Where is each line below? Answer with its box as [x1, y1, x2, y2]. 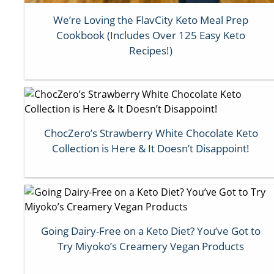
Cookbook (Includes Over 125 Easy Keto [56, 28, 246, 42]
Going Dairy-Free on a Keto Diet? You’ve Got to [41, 223, 261, 238]
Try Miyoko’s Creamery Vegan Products [57, 239, 245, 253]
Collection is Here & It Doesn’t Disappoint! [52, 141, 250, 155]
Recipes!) [129, 43, 173, 57]
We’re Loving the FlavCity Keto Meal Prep [53, 12, 249, 27]
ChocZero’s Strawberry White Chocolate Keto [43, 125, 258, 140]
